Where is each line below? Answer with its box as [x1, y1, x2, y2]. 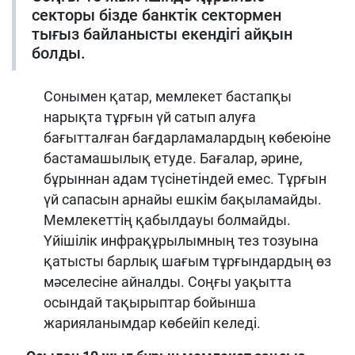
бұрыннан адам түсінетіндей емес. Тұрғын [44, 170, 326, 187]
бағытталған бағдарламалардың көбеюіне [44, 128, 331, 146]
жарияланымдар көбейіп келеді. [44, 314, 261, 331]
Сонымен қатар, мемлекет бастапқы [44, 87, 292, 105]
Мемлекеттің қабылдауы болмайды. [44, 211, 291, 228]
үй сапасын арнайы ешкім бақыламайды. [44, 190, 322, 208]
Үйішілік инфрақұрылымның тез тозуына [44, 231, 319, 249]
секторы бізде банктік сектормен [32, 5, 281, 25]
